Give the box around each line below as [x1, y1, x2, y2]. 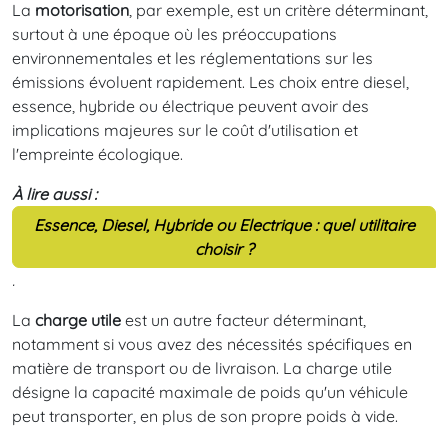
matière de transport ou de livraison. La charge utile [12, 358, 392, 379]
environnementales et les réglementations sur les [12, 48, 373, 69]
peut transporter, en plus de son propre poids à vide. [12, 406, 398, 427]
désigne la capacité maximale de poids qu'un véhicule [12, 382, 408, 403]
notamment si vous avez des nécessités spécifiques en [12, 334, 412, 355]
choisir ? [194, 239, 254, 260]
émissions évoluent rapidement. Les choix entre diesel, [12, 72, 409, 93]
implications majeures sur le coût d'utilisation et [12, 120, 358, 141]
